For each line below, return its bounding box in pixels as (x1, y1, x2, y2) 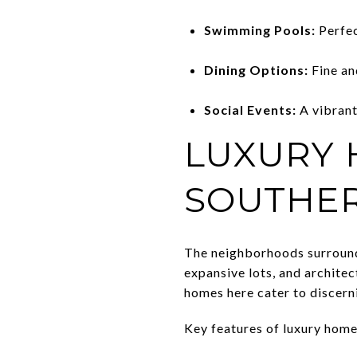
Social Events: (203, 101, 296, 117)
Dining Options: (203, 61, 308, 77)
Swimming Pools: (203, 22, 316, 37)
